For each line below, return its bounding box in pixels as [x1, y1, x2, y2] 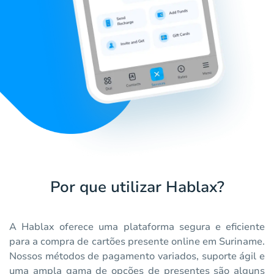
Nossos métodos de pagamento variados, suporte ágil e [9, 250, 265, 264]
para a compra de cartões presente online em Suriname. [9, 235, 265, 249]
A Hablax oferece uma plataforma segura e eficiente [9, 220, 265, 234]
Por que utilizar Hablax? [50, 177, 224, 198]
